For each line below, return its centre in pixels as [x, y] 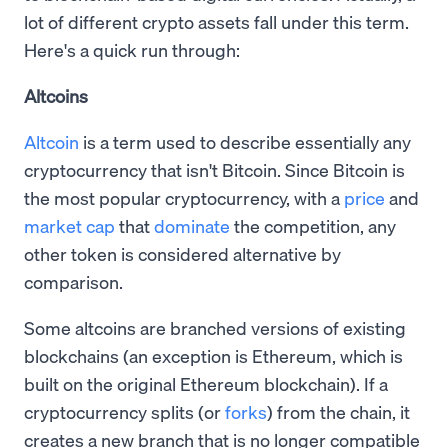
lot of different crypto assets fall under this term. [216, 22]
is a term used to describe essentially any [245, 142]
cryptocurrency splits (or [124, 412]
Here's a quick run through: [132, 50]
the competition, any [313, 226]
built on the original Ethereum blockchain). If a [206, 384]
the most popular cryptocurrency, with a [184, 198]
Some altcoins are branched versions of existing [215, 328]
